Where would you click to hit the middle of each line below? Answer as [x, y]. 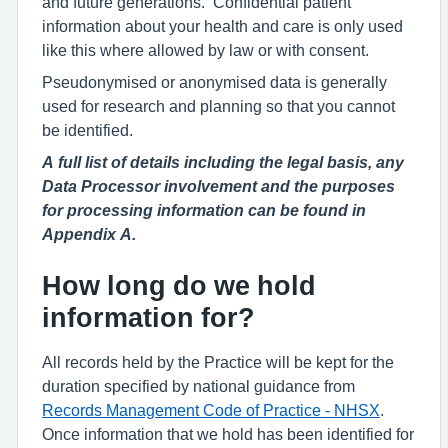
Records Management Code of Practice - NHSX [211, 410]
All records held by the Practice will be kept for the [218, 362]
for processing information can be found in [204, 210]
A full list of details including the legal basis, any [223, 162]
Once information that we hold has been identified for [228, 434]
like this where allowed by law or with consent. [205, 50]
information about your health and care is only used [222, 26]
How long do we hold [179, 285]
